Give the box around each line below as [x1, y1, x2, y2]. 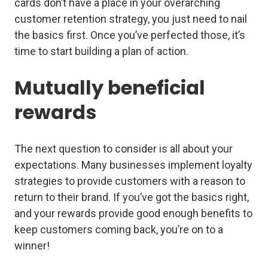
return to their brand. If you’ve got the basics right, [14, 191, 249, 204]
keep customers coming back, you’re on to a [14, 223, 223, 236]
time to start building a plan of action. [14, 45, 191, 58]
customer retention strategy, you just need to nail [14, 13, 247, 26]
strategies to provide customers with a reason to [14, 175, 245, 188]
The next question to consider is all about [14, 142, 212, 156]
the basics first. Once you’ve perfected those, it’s [14, 29, 245, 42]
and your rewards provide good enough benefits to [14, 207, 252, 220]
